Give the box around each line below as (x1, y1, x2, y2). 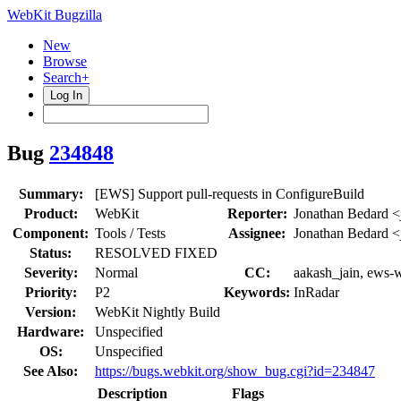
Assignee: (228, 225, 286, 241)
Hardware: (17, 323, 84, 339)
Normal (95, 264, 138, 280)
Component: (13, 225, 89, 241)
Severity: (23, 264, 78, 280)
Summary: (18, 185, 83, 201)
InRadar (294, 284, 339, 300)
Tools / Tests (95, 225, 166, 241)
